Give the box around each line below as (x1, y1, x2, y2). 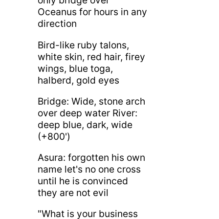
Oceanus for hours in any (37, 6, 147, 18)
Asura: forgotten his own (37, 151, 145, 163)
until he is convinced (37, 175, 128, 187)
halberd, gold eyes (37, 74, 119, 86)
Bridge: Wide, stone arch (37, 95, 145, 107)
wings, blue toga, (37, 62, 113, 74)
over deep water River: (37, 107, 137, 119)
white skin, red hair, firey (37, 50, 145, 63)
